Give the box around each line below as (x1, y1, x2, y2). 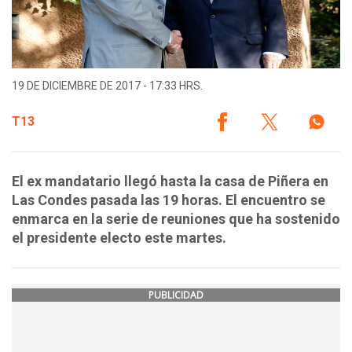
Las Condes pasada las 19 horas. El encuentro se (12, 192, 325, 209)
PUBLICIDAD (148, 288, 203, 302)
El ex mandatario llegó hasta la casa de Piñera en (12, 173, 328, 190)
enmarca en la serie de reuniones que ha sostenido (12, 211, 340, 228)
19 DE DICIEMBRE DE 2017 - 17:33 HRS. (12, 79, 203, 93)
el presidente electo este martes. (12, 229, 226, 247)
